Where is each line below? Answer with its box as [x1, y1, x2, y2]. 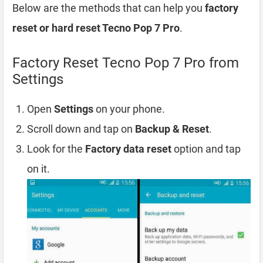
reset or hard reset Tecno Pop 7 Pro [12, 21, 180, 34]
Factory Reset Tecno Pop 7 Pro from [12, 54, 239, 71]
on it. [27, 162, 50, 175]
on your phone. [93, 102, 165, 115]
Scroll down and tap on [27, 122, 135, 135]
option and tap [171, 142, 241, 155]
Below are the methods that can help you [12, 1, 205, 14]
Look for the [27, 142, 85, 155]
